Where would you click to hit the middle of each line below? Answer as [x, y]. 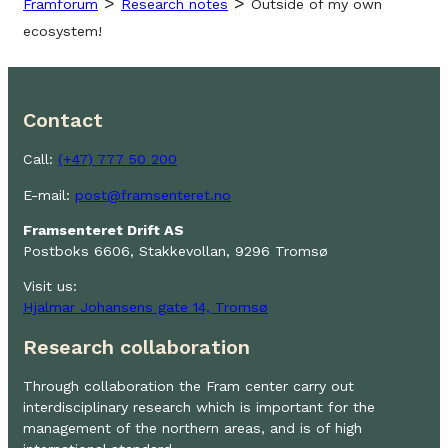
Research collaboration [136, 347]
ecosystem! [62, 31]
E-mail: [49, 194]
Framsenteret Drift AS [103, 229]
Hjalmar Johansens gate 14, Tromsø [145, 307]
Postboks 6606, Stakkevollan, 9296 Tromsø [175, 250]
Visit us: [50, 286]
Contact [63, 120]
